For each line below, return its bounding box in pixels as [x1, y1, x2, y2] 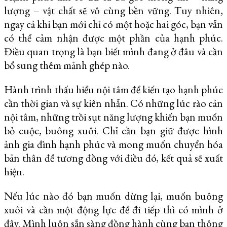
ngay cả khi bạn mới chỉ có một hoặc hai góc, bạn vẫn [4, 17, 223, 31]
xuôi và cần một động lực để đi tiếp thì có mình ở [4, 202, 223, 216]
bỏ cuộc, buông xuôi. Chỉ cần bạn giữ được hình [4, 123, 223, 137]
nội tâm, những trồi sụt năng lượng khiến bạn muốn [4, 109, 223, 124]
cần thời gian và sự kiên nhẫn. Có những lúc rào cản [4, 96, 223, 110]
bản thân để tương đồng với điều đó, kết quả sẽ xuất [4, 150, 223, 165]
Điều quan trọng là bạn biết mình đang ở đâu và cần [4, 44, 223, 58]
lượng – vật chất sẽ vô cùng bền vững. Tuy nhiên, [4, 3, 223, 17]
